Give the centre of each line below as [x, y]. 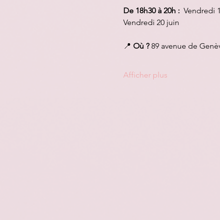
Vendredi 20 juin [151, 22]
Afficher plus [145, 75]
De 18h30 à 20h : [152, 11]
